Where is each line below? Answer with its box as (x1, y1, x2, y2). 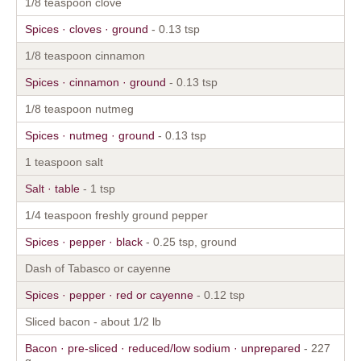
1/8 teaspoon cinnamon (25, 48, 145, 62)
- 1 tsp (80, 181, 115, 195)
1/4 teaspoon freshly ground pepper (25, 208, 208, 222)
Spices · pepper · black (25, 234, 143, 248)
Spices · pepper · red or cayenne (25, 288, 193, 301)
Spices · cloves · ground (25, 22, 148, 35)
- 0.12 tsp (193, 288, 245, 301)
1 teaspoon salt (25, 155, 103, 168)
